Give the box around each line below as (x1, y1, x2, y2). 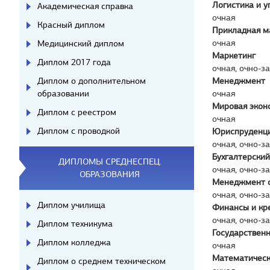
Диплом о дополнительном (37, 75, 146, 86)
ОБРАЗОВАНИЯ (80, 169, 140, 180)
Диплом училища (37, 199, 105, 210)
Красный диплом (37, 19, 105, 30)
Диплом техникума (37, 218, 113, 229)
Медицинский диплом (37, 38, 124, 49)
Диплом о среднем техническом (37, 256, 166, 266)
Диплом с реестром (37, 107, 116, 118)
